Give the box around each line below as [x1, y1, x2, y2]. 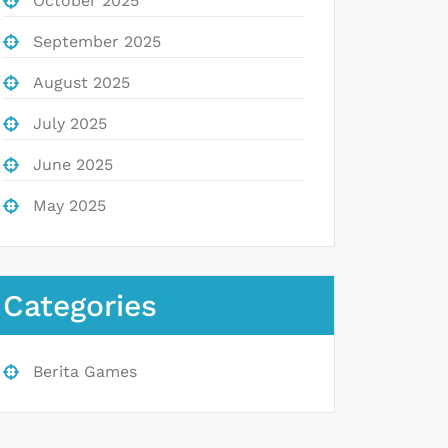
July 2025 [33, 113, 107, 133]
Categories [3, 287, 157, 323]
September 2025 [33, 31, 161, 51]
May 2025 [33, 195, 106, 215]
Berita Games [33, 361, 137, 381]
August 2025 [33, 72, 130, 92]
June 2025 [33, 154, 113, 174]
